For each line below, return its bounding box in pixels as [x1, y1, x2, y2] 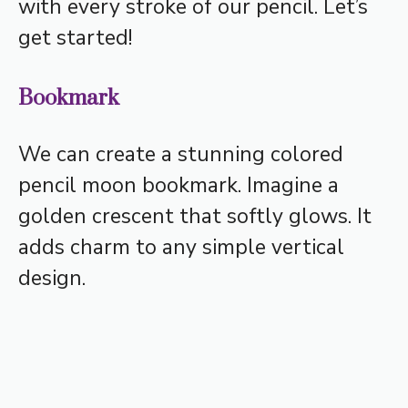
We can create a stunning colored [18, 140, 343, 169]
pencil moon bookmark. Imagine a [18, 171, 339, 200]
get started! [18, 23, 132, 52]
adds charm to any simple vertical [18, 233, 344, 262]
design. [18, 264, 86, 293]
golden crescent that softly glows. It [18, 202, 372, 231]
